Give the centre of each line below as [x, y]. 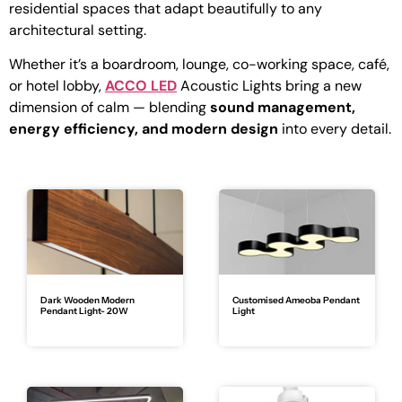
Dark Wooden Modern [87, 300]
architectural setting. [78, 30]
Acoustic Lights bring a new [269, 86]
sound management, [283, 108]
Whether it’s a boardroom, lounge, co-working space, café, [199, 65]
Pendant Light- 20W [84, 310]
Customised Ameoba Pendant [296, 300]
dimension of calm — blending [109, 108]
